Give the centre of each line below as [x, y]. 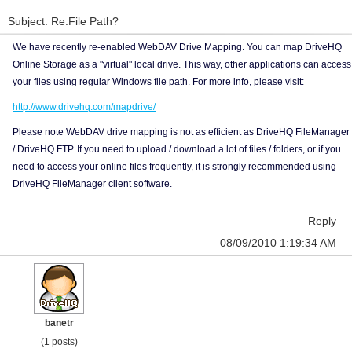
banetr [59, 323]
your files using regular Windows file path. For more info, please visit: [158, 82]
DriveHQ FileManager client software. [92, 184]
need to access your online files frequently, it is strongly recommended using [174, 167]
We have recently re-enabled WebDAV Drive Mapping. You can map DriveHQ [177, 47]
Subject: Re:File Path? [63, 21]
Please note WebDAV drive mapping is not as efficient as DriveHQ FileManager [181, 132]
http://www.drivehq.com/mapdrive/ [84, 107]
